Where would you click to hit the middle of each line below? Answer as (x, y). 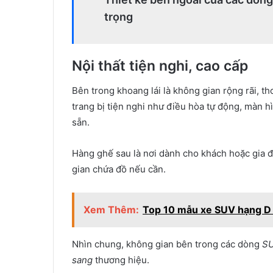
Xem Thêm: (111, 209)
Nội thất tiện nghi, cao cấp (160, 66)
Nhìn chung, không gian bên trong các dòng (167, 244)
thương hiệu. (121, 260)
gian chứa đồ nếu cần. (119, 169)
